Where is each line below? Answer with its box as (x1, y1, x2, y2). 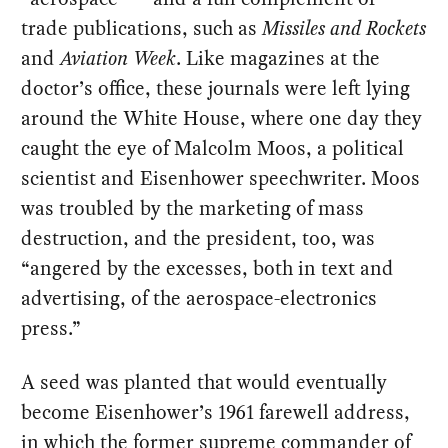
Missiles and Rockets (262, 13, 427, 42)
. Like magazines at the (176, 43, 381, 72)
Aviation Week (60, 43, 177, 72)
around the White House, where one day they (21, 103, 423, 132)
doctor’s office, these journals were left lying (21, 73, 411, 102)
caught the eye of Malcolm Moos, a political (21, 133, 405, 162)
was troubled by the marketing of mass (21, 193, 365, 222)
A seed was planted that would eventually (21, 367, 388, 396)
